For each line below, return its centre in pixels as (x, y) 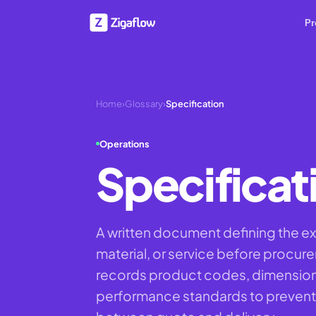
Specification (195, 104)
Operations (124, 144)
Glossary (144, 104)
